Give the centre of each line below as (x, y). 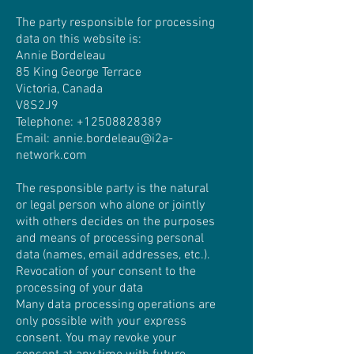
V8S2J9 (37, 106)
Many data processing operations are (116, 305)
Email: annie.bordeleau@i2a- (94, 139)
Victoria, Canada (59, 89)
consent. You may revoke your (96, 338)
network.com (51, 156)
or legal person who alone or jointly (110, 205)
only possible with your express (101, 322)
